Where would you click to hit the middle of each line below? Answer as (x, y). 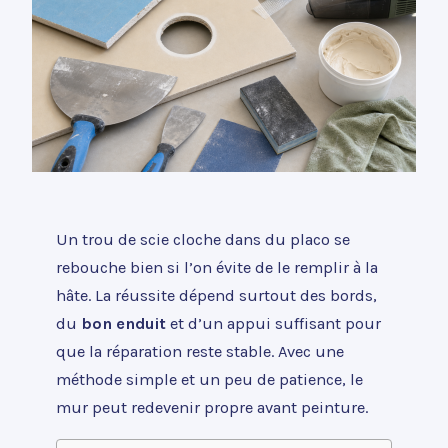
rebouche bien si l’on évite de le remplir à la (217, 268)
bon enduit (123, 324)
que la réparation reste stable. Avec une (200, 352)
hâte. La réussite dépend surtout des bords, (216, 296)
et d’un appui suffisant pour (273, 324)
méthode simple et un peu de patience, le (209, 380)
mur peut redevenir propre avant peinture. (212, 408)
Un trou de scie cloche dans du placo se (203, 240)
